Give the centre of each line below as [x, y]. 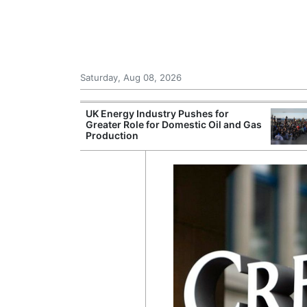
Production [112, 135]
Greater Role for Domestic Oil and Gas [174, 124]
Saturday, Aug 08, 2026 [131, 77]
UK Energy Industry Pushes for [157, 113]
